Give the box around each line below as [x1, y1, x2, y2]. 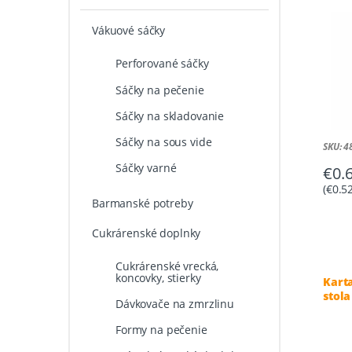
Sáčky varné [115, 159, 177, 175]
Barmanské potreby [91, 195, 193, 211]
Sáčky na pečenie [115, 82, 204, 97]
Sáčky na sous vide [115, 134, 212, 149]
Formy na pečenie [115, 321, 207, 337]
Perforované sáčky [115, 56, 209, 71]
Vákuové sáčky [91, 23, 166, 38]
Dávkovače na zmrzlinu [115, 295, 235, 311]
